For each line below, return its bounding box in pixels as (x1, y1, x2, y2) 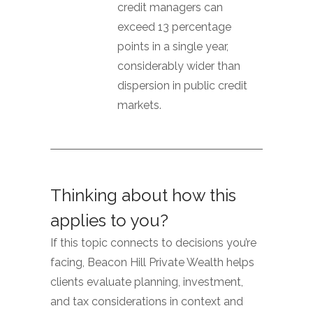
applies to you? (50, 210, 168, 231)
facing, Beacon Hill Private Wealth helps (50, 256, 254, 269)
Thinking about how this (50, 185, 236, 205)
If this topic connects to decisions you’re (50, 236, 256, 249)
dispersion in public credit (117, 79, 247, 92)
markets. (117, 99, 161, 112)
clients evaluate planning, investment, (50, 275, 243, 289)
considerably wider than (117, 59, 240, 73)
